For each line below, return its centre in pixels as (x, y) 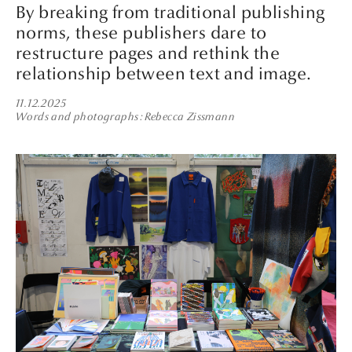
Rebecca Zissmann (189, 117)
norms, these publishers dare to (141, 33)
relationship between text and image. (164, 73)
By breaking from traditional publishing (170, 12)
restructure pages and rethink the (148, 53)
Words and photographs (77, 117)
